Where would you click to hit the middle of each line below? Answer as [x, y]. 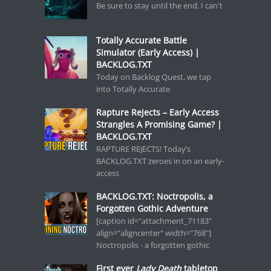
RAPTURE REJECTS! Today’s [143, 149]
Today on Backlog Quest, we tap [153, 77]
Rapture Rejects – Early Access [157, 112]
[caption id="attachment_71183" [154, 221]
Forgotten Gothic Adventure [152, 208]
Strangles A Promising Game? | [159, 124]
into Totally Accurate [133, 89]
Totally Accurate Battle [141, 40]
